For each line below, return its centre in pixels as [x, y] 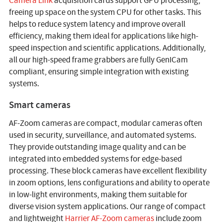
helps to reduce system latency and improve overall [97, 24]
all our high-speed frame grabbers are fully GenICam [98, 60]
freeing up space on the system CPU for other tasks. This [105, 12]
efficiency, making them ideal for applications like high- [103, 36]
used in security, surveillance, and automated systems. [102, 135]
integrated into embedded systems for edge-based [95, 159]
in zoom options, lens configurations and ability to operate [109, 183]
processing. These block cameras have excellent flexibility [108, 171]
